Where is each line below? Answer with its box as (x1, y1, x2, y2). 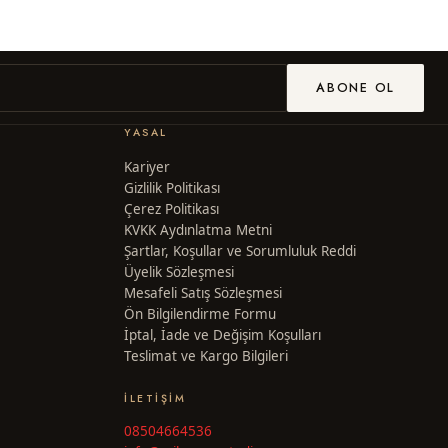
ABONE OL (316, 78, 395, 97)
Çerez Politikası (124, 200, 219, 219)
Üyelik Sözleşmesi (124, 263, 234, 282)
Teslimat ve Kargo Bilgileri (124, 347, 288, 366)
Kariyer (124, 158, 170, 177)
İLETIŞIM (124, 391, 187, 407)
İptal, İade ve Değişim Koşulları (124, 326, 321, 345)
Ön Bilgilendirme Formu (124, 305, 276, 324)
